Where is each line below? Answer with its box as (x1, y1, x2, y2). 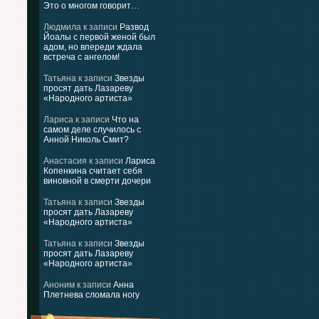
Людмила (43, 22, 81, 32)
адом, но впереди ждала (43, 42, 142, 52)
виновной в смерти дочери (43, 176, 151, 186)
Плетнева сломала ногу (43, 290, 140, 300)
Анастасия (43, 156, 87, 166)
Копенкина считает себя (43, 166, 142, 176)
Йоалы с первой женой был (43, 32, 155, 42)
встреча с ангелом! (43, 52, 120, 62)
